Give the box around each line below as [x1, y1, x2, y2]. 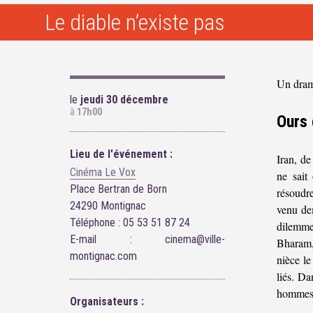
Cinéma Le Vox [70, 166, 136, 180]
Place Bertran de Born [70, 182, 167, 196]
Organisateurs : [70, 295, 144, 309]
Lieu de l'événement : [70, 147, 173, 161]
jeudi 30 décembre [78, 92, 168, 106]
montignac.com [70, 249, 137, 263]
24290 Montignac [70, 199, 146, 213]
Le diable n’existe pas [45, 8, 225, 36]
